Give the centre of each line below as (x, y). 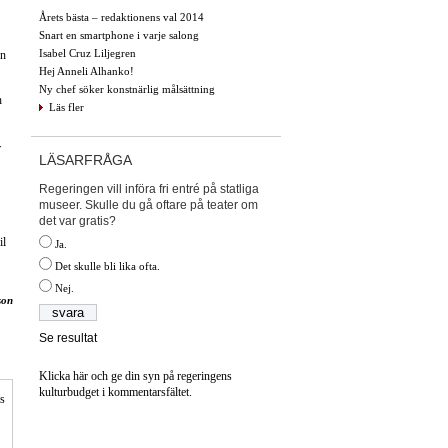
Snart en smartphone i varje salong (119, 34)
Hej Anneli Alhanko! (86, 70)
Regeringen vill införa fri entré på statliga (149, 188)
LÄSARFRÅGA (85, 159)
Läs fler (66, 106)
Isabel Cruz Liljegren (87, 52)
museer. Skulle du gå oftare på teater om (148, 204)
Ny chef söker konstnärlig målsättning (127, 88)
